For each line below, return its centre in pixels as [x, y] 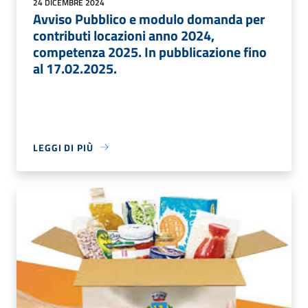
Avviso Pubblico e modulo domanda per [149, 19]
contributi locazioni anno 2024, [124, 35]
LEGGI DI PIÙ [63, 147]
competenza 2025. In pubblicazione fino [150, 52]
